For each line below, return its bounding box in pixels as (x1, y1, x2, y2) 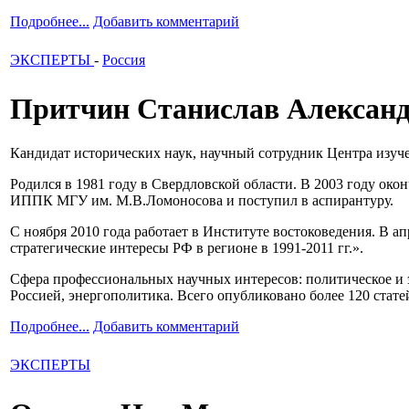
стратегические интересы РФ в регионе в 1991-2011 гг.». (10, 240, 363, 257)
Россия (102, 52, 145, 68)
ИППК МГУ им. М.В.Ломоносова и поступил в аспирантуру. (10, 193, 393, 209)
